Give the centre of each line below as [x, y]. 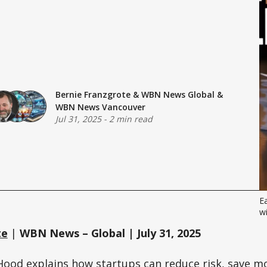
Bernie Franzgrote [93, 94]
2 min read [131, 119]
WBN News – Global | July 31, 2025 [110, 233]
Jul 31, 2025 [78, 119]
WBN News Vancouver [100, 107]
